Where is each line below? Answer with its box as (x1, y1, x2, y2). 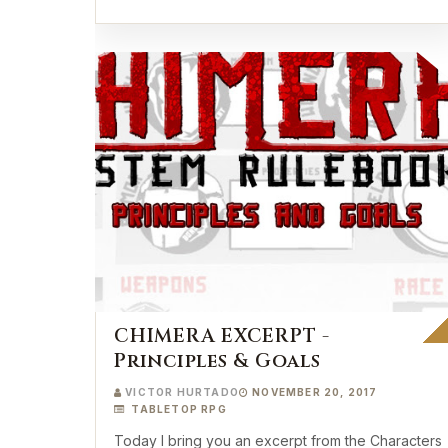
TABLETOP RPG (128, 403, 227, 415)
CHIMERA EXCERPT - (114, 323, 330, 349)
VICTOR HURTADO (125, 386, 240, 398)
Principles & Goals (114, 348, 321, 374)
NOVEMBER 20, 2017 (252, 386, 378, 398)
